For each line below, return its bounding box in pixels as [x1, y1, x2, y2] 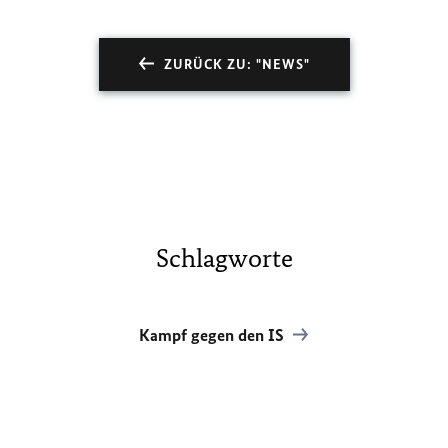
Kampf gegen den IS [139, 325, 289, 345]
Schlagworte [155, 242, 293, 274]
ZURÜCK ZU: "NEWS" [163, 56, 310, 73]
